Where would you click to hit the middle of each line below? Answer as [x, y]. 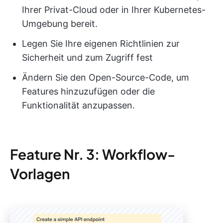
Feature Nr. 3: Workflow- [93, 154]
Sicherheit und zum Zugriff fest [87, 58]
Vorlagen [40, 174]
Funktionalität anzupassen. [78, 106]
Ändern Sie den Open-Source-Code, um [106, 78]
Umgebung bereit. [60, 24]
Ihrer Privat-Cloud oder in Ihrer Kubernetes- [114, 10]
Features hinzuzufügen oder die [88, 92]
